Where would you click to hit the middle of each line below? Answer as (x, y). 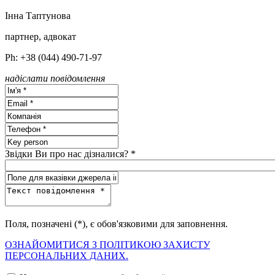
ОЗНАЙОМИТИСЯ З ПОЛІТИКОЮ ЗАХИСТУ (107, 244)
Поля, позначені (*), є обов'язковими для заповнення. (116, 223)
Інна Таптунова (38, 15)
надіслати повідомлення (55, 78)
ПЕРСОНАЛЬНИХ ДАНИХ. (67, 255)
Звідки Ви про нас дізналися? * (70, 153)
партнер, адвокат (41, 36)
